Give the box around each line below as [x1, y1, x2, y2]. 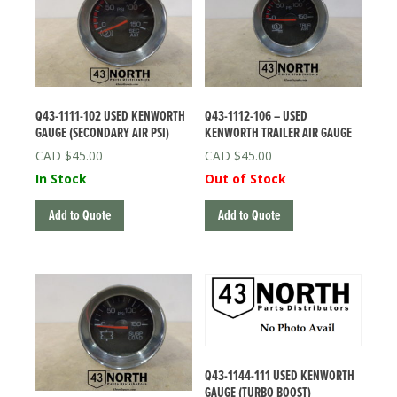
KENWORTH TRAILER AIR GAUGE [205, 124, 353, 144]
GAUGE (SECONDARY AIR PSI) [35, 124, 169, 144]
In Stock [35, 170, 87, 188]
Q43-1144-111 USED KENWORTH [205, 367, 355, 386]
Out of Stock [205, 170, 287, 188]
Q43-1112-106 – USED [205, 107, 308, 127]
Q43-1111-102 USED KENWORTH [35, 107, 185, 127]
